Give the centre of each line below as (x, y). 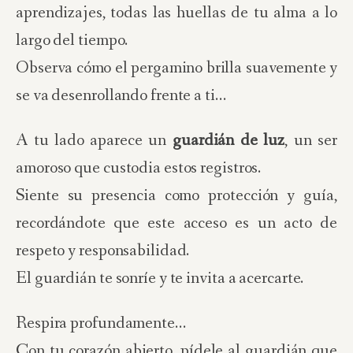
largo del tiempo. (72, 41)
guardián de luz (229, 141)
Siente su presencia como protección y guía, (176, 196)
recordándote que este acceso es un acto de (176, 223)
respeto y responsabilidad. (103, 251)
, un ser (311, 141)
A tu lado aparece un (95, 141)
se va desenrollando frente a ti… (121, 96)
